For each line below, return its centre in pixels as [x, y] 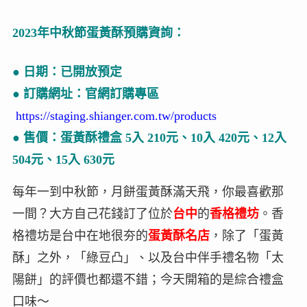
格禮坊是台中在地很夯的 [80, 235]
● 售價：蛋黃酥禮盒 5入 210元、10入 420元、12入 [149, 137]
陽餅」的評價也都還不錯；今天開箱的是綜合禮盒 [148, 279]
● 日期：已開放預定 [67, 72]
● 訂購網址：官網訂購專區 [85, 94]
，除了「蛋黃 [246, 235]
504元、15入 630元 [63, 159]
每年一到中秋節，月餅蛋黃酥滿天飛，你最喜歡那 [148, 192]
